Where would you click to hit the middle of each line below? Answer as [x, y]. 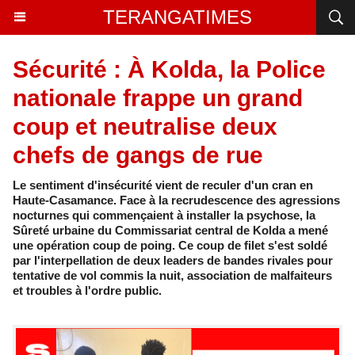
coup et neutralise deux [145, 126]
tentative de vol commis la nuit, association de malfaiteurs [172, 275]
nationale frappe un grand [158, 98]
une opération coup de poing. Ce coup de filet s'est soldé [170, 245]
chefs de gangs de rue [138, 155]
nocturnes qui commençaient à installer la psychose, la [164, 215]
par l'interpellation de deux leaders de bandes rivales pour [173, 260]
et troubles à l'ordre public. [87, 290]
